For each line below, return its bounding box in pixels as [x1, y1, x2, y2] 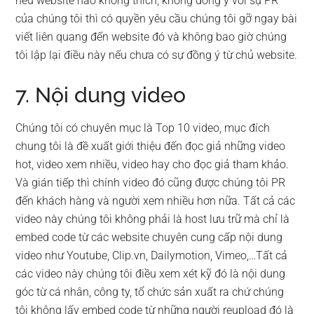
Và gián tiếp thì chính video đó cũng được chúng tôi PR [15, 176, 286, 189]
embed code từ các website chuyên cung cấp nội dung [15, 231, 283, 244]
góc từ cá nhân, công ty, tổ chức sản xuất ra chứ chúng [15, 285, 285, 299]
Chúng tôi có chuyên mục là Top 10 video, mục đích [15, 121, 271, 135]
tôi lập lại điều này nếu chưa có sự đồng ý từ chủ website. [15, 48, 298, 62]
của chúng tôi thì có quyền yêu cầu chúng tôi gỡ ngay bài [15, 12, 298, 25]
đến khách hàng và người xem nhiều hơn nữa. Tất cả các [15, 194, 296, 207]
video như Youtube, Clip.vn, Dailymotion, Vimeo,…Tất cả [15, 249, 288, 262]
